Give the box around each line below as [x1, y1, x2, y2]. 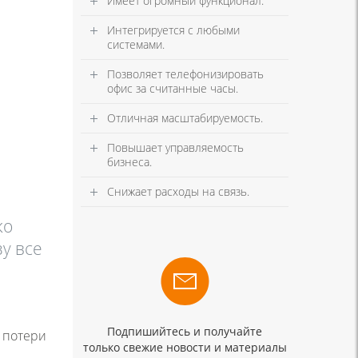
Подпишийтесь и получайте [107, 323, 262, 339]
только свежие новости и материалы [82, 339, 287, 355]
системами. [107, 36, 165, 52]
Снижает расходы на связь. [107, 183, 249, 199]
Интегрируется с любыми [107, 22, 240, 38]
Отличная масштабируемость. [107, 109, 263, 125]
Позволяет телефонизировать [107, 66, 264, 82]
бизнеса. [107, 153, 152, 169]
